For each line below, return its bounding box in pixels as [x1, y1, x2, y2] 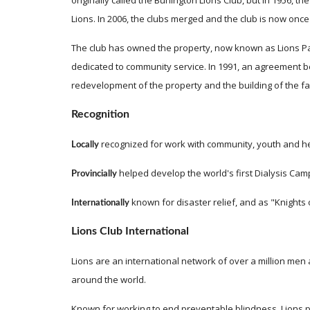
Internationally [71, 199, 129, 208]
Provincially [71, 170, 119, 179]
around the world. [71, 273, 146, 286]
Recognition [71, 109, 129, 120]
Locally [71, 140, 101, 149]
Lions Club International [71, 226, 189, 237]
